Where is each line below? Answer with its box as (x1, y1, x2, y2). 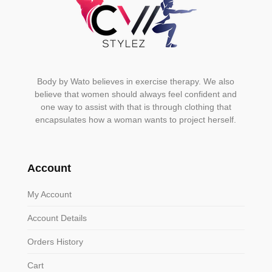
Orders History (27, 237, 83, 247)
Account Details (27, 213, 87, 223)
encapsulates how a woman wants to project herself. (35, 115, 237, 125)
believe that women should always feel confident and (35, 89, 237, 100)
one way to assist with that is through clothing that (40, 102, 231, 112)
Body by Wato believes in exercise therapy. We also (37, 76, 235, 87)
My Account (27, 189, 72, 200)
